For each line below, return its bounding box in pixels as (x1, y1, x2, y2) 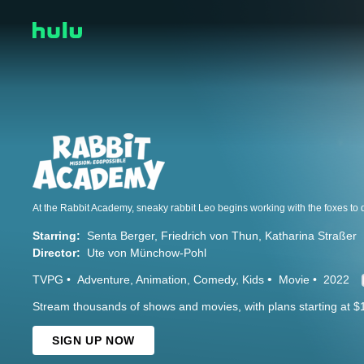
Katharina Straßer (265, 229, 357, 243)
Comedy (193, 273, 236, 287)
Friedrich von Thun (161, 229, 258, 243)
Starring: (32, 229, 80, 243)
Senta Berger (87, 229, 154, 243)
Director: (32, 246, 80, 260)
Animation (136, 273, 187, 287)
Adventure (77, 273, 130, 287)
